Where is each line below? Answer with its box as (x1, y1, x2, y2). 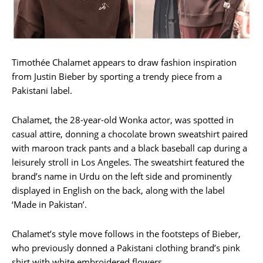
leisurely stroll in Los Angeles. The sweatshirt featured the (12, 156, 244, 168)
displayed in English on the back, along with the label (12, 184, 225, 196)
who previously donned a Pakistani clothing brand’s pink (12, 241, 240, 254)
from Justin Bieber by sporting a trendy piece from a (12, 70, 222, 82)
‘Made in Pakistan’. (12, 198, 87, 210)
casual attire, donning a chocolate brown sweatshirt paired (12, 127, 248, 140)
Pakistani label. (12, 84, 72, 96)
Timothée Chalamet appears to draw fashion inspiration (12, 56, 237, 68)
